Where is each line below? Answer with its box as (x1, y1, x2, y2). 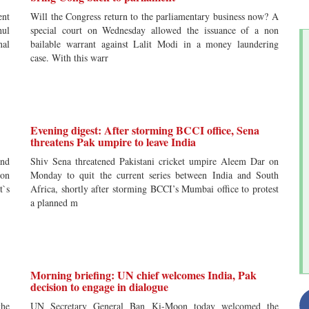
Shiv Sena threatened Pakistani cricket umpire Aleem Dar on (30, 154, 279, 168)
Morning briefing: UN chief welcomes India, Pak (30, 267, 257, 283)
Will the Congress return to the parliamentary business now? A (30, 10, 279, 23)
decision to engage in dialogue (30, 279, 168, 295)
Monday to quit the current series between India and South (30, 168, 279, 181)
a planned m (30, 196, 78, 209)
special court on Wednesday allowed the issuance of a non (30, 23, 279, 37)
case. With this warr (30, 51, 108, 64)
